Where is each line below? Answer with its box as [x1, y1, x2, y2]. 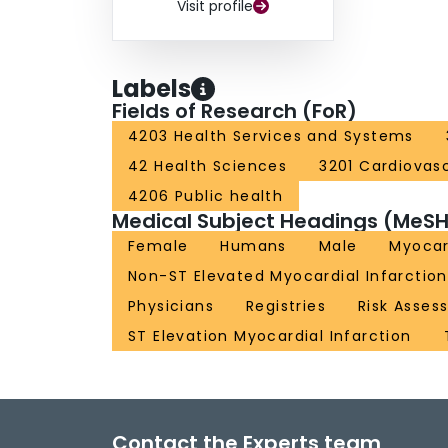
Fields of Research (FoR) [112, 97, 357, 126]
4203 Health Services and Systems [128, 126, 414, 147]
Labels [112, 72, 191, 106]
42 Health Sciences [128, 156, 288, 177]
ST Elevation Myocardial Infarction [128, 326, 412, 347]
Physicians [128, 296, 214, 317]
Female [128, 236, 189, 257]
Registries [246, 296, 326, 317]
